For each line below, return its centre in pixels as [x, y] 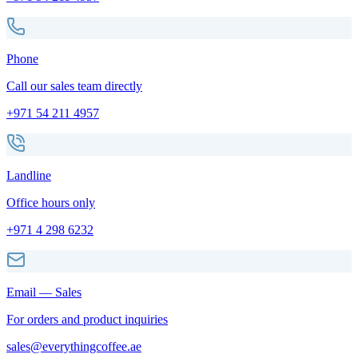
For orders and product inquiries [87, 319]
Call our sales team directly [74, 86]
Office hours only [51, 202]
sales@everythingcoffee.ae [74, 346]
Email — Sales [44, 292]
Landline [29, 175]
